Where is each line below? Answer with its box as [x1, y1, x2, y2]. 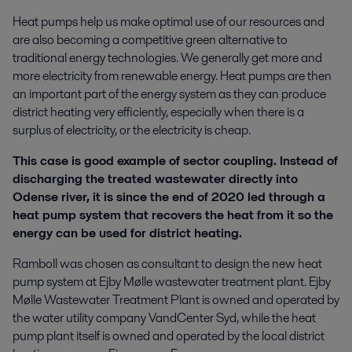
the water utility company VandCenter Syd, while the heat [13, 308, 316, 327]
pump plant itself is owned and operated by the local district [13, 326, 324, 345]
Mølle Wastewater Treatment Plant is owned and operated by [13, 290, 339, 309]
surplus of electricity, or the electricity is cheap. [13, 120, 251, 139]
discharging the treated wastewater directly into [13, 169, 298, 188]
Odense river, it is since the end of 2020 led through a [13, 187, 325, 206]
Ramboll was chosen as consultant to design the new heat [13, 254, 322, 273]
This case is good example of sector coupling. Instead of [13, 151, 338, 170]
